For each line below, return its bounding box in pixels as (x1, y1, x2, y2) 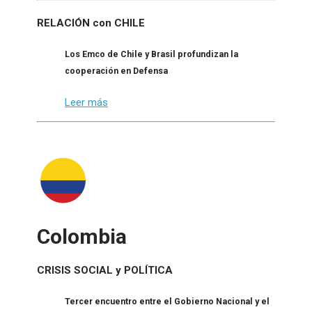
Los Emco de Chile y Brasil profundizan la (65, 48, 238, 59)
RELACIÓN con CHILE (37, 17, 145, 30)
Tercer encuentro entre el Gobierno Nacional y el (65, 296, 270, 307)
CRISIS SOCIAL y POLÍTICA (37, 264, 173, 277)
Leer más (65, 95, 108, 109)
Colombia (37, 224, 127, 249)
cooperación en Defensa (65, 65, 168, 76)
